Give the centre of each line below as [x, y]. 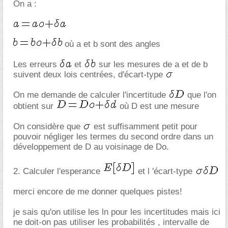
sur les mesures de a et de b [152, 64]
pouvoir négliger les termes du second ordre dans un [113, 137]
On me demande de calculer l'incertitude [91, 95]
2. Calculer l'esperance [58, 171]
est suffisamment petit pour [144, 126]
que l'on [201, 95]
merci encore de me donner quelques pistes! [98, 192]
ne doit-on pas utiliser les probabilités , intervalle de [111, 222]
